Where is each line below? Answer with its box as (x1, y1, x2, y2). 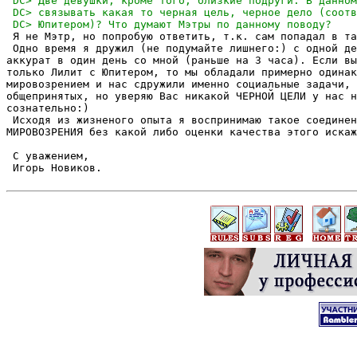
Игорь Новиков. (6, 161, 102, 174)
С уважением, (6, 149, 96, 162)
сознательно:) (6, 101, 102, 114)
